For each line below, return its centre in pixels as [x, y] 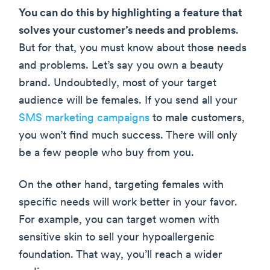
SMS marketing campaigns [84, 118]
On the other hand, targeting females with [121, 185]
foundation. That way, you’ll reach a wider [121, 255]
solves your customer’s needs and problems [127, 31]
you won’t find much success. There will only [128, 136]
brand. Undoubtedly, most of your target [118, 83]
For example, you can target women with [119, 220]
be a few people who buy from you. [106, 153]
